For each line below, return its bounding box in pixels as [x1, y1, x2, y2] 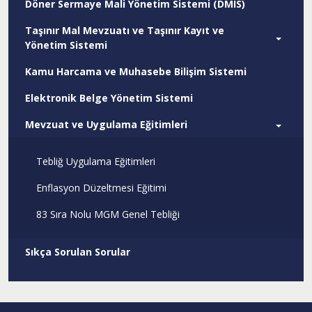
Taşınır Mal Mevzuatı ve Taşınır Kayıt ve [25, 24, 224, 37]
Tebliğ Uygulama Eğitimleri [36, 155, 155, 168]
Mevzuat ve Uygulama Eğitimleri [25, 118, 187, 131]
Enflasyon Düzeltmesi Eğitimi [36, 181, 166, 194]
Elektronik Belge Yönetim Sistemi [25, 91, 193, 104]
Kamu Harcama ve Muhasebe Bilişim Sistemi [25, 65, 247, 78]
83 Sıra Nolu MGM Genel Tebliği [36, 208, 180, 221]
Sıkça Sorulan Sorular [25, 245, 130, 258]
